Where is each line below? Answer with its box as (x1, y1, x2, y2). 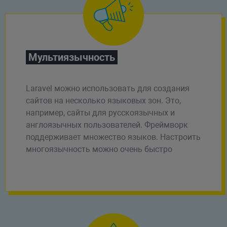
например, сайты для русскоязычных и (25, 107, 175, 118)
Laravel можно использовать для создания (25, 83, 190, 93)
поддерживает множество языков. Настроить (25, 132, 201, 142)
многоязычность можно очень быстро (25, 144, 172, 154)
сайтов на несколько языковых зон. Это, (25, 95, 181, 105)
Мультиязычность (28, 51, 115, 63)
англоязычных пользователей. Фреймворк (25, 120, 188, 130)
